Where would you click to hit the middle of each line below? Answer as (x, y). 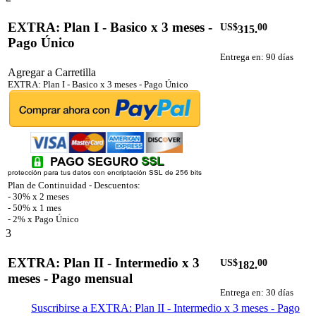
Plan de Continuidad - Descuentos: (74, 186)
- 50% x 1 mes (35, 208)
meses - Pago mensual (70, 278)
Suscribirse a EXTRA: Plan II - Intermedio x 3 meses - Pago (166, 308)
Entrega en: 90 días (257, 56)
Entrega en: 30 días (257, 292)
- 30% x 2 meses (38, 197)
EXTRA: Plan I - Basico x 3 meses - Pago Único (98, 85)
